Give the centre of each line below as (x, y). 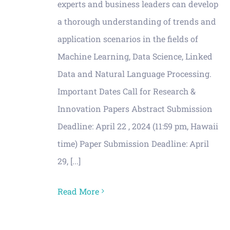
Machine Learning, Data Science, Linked (135, 56)
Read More (78, 191)
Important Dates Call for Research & (127, 91)
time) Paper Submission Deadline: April (133, 143)
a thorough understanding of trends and (137, 21)
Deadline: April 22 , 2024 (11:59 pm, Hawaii (138, 126)
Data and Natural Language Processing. (135, 73)
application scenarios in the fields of (128, 39)
